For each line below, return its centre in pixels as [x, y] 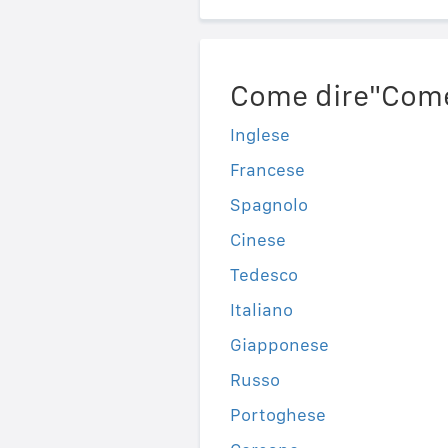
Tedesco [263, 275]
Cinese [257, 240]
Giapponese [279, 345]
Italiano [261, 310]
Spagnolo [268, 205]
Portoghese [277, 415]
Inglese [259, 135]
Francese [267, 170]
